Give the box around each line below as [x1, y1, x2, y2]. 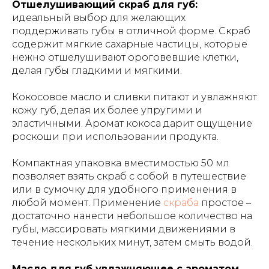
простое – [199, 197, 251, 208]
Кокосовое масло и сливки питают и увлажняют [12, 91, 257, 103]
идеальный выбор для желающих [12, 12, 186, 23]
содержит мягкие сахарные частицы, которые [12, 38, 247, 50]
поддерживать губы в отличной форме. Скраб [12, 25, 250, 37]
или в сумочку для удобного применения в [12, 184, 237, 195]
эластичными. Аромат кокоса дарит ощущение [12, 118, 252, 129]
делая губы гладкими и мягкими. [12, 65, 182, 76]
